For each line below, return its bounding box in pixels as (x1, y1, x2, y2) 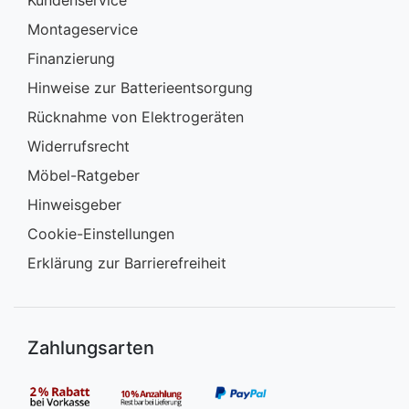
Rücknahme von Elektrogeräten (27, 108, 244, 127)
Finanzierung (27, 49, 115, 68)
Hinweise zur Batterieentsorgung (27, 79, 253, 98)
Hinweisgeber (27, 195, 121, 215)
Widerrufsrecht (27, 137, 130, 156)
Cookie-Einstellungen (27, 225, 174, 244)
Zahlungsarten (27, 337, 154, 360)
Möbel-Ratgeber (27, 166, 140, 185)
